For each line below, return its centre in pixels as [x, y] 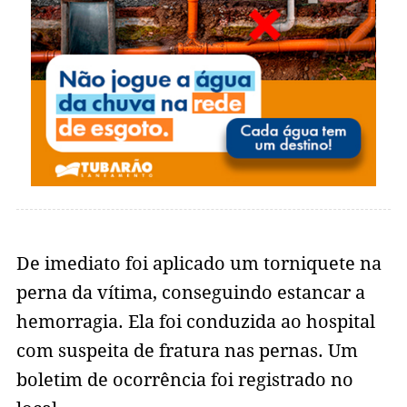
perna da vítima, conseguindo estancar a [190, 293]
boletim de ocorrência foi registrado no [184, 380]
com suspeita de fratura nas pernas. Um [187, 351]
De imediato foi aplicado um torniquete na [199, 264]
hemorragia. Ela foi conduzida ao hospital [195, 322]
